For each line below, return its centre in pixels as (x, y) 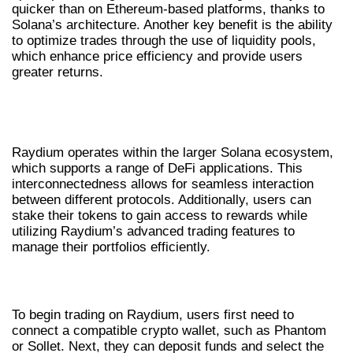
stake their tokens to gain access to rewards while (160, 215)
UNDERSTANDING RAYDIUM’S (145, 106)
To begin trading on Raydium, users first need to (153, 314)
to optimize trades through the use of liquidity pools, (164, 41)
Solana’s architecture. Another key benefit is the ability (172, 25)
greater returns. (58, 72)
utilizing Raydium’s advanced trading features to (153, 231)
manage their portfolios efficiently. (111, 247)
